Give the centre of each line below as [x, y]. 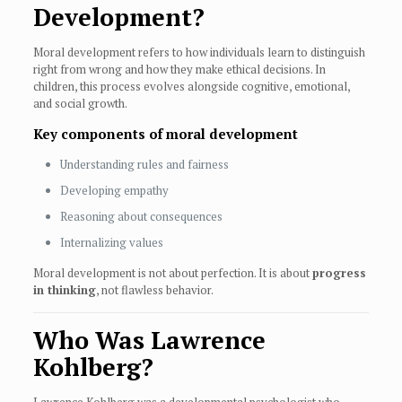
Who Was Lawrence [149, 341]
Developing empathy [114, 191]
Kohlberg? [93, 367]
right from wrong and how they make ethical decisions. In [179, 70]
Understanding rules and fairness [144, 165]
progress [339, 273]
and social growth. [80, 104]
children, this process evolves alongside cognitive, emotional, [191, 87]
